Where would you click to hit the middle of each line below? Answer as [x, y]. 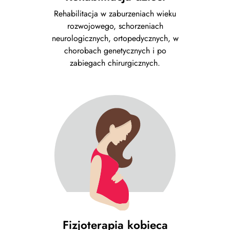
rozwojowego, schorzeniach [115, 26]
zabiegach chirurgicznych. [115, 63]
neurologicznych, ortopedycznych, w [115, 39]
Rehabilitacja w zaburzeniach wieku [115, 14]
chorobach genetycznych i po [115, 51]
